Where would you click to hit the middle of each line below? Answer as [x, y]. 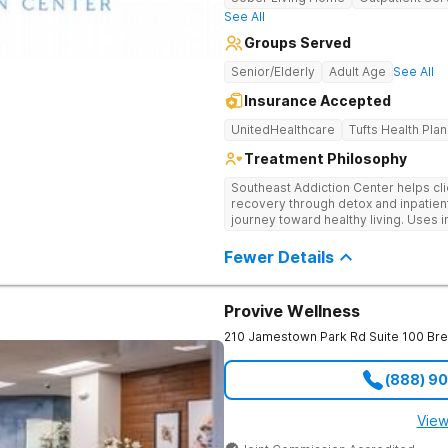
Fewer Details [279, 257]
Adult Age [357, 71]
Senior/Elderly [273, 71]
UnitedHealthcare [283, 129]
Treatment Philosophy [325, 158]
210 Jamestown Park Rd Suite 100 [324, 336]
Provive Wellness [292, 311]
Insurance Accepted [317, 100]
